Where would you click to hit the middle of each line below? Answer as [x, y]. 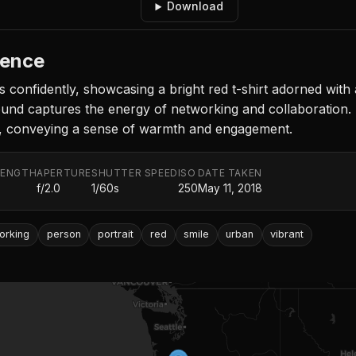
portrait [115, 234]
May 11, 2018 [230, 189]
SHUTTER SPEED [135, 173]
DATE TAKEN [230, 173]
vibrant [287, 234]
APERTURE [64, 173]
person [64, 234]
